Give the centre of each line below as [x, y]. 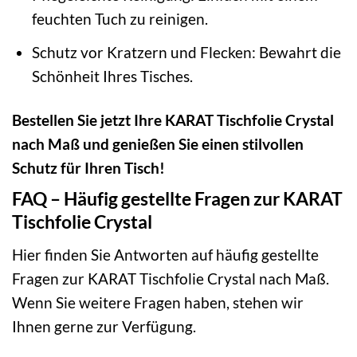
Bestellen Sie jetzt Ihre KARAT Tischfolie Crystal [173, 120]
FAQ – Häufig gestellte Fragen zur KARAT [177, 199]
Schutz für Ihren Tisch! [88, 167]
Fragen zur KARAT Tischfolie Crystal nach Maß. [171, 278]
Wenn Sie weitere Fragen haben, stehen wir [158, 302]
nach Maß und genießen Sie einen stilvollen [158, 143]
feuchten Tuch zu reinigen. [120, 19]
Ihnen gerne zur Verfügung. [104, 326]
